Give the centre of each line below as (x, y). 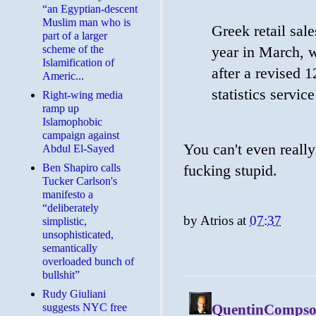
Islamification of (78, 62)
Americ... (63, 76)
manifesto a (68, 194)
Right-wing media (83, 95)
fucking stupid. (230, 170)
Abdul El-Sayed (78, 148)
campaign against (81, 135)
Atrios (217, 220)
